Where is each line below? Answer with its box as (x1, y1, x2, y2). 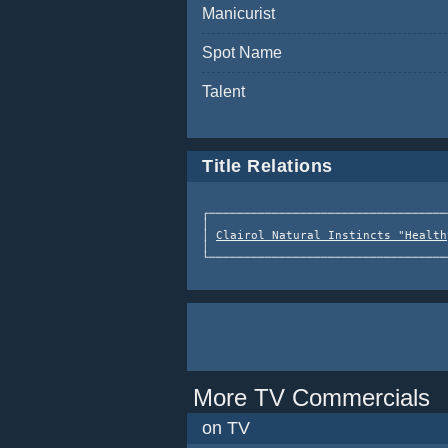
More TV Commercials (193, 384, 430, 411)
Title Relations (202, 156, 333, 176)
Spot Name (202, 44, 282, 61)
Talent (202, 83, 245, 100)
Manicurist (202, 5, 275, 22)
